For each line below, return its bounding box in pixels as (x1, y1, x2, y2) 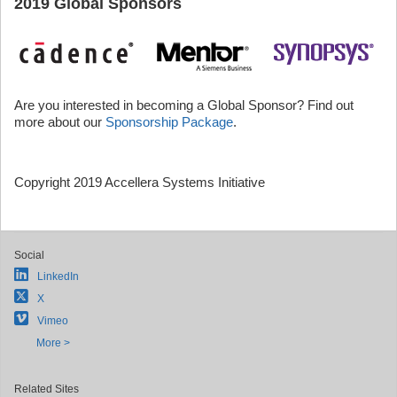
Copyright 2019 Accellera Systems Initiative (14, 175, 265, 191)
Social (14, 249, 44, 261)
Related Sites (14, 383, 79, 395)
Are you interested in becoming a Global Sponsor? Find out (14, 97, 354, 113)
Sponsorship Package (105, 114, 233, 130)
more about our (14, 114, 105, 130)
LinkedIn (37, 270, 79, 283)
